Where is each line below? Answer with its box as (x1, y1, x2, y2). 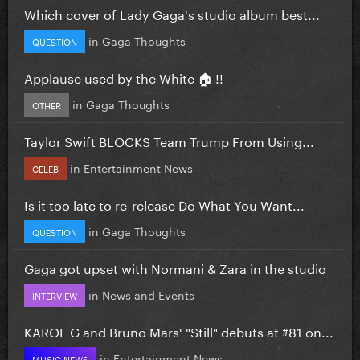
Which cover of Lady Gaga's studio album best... (24, 2, 320, 23)
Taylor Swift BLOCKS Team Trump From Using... (24, 129, 314, 150)
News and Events (102, 284, 194, 303)
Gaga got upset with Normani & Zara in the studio (24, 256, 326, 277)
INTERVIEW (32, 287, 77, 302)
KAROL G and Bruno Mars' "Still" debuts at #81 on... (24, 320, 333, 341)
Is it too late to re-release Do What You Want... (24, 193, 305, 214)
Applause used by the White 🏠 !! (24, 66, 223, 87)
